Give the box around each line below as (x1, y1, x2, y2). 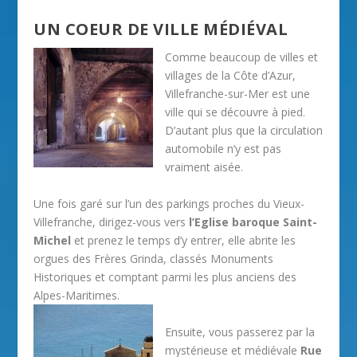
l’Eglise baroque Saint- (189, 214, 318, 229)
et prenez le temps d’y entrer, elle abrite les (71, 232, 296, 248)
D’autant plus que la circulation (165, 123, 324, 139)
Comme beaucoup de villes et (165, 49, 319, 65)
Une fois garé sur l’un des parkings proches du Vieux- (33, 195, 305, 211)
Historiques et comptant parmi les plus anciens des (33, 269, 297, 284)
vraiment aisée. (165, 159, 244, 175)
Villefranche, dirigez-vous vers (33, 214, 190, 229)
